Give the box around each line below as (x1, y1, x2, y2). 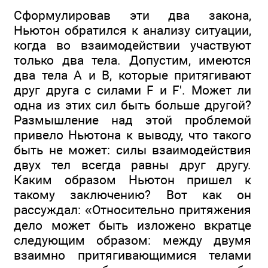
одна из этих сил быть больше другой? (14, 97, 251, 112)
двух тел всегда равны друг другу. (14, 157, 251, 172)
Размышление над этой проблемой (14, 112, 251, 127)
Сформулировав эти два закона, (14, 7, 251, 23)
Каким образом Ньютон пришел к (14, 172, 251, 187)
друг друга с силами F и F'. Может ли (14, 82, 251, 98)
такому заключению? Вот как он (14, 187, 251, 202)
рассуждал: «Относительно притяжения (14, 202, 251, 217)
